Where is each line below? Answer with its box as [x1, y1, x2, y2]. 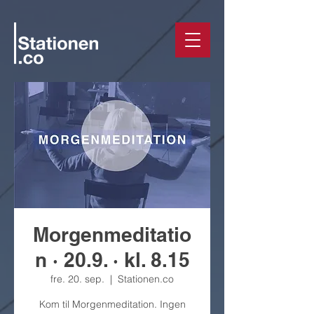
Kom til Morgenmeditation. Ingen [39, 298, 186, 310]
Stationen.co [118, 273, 174, 285]
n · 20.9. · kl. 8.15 [34, 248, 190, 271]
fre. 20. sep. [50, 273, 104, 285]
